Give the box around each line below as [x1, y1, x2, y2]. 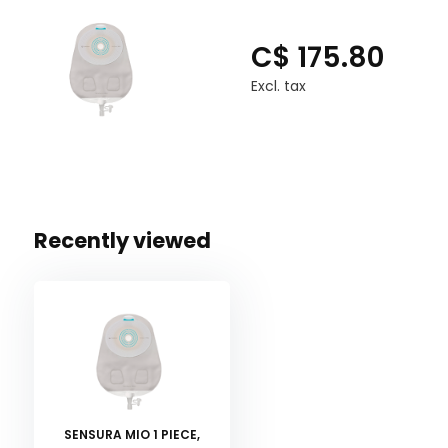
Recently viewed [33, 225, 211, 255]
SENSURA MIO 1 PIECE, [63, 425, 200, 443]
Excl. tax [250, 75, 306, 96]
